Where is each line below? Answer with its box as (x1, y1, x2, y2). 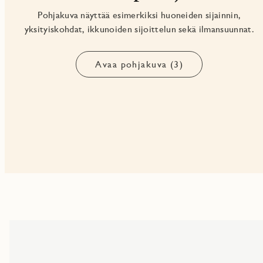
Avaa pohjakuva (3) (95, 59, 184, 70)
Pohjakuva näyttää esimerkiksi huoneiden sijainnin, (38, 9, 241, 21)
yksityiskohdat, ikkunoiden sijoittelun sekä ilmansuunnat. (24, 23, 254, 35)
